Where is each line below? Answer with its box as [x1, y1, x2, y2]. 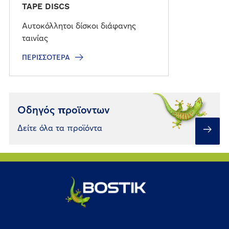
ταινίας [21, 34, 48, 42]
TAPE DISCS [21, 2, 70, 11]
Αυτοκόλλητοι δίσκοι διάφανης [21, 21, 136, 30]
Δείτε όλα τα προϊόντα [17, 124, 102, 132]
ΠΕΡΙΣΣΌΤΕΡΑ [21, 54, 70, 61]
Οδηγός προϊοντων [17, 105, 110, 116]
